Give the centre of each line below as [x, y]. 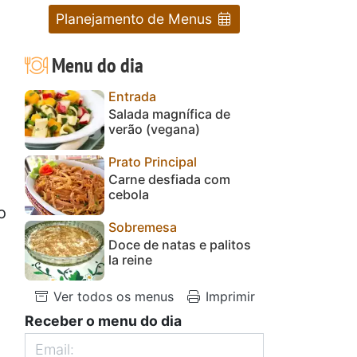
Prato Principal [153, 161]
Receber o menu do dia [103, 320]
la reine [130, 259]
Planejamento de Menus [135, 18]
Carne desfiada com [169, 179]
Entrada [132, 96]
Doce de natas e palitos [180, 244]
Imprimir [228, 296]
